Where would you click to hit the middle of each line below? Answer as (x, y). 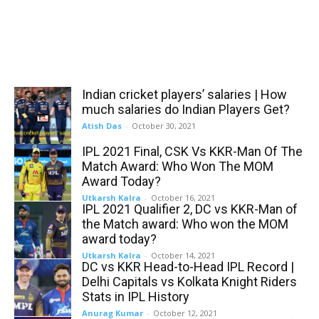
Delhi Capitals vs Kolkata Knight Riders (189, 282)
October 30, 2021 (164, 126)
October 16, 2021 (183, 198)
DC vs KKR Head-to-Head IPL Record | (188, 267)
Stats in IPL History (136, 297)
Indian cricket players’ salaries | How (184, 94)
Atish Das (102, 126)
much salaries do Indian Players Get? (186, 109)
